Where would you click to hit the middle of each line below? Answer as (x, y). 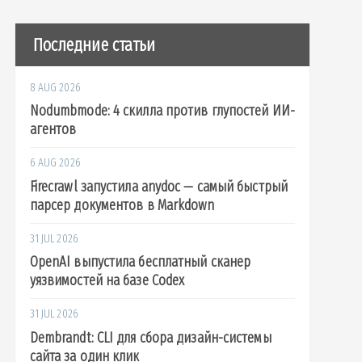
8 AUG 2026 (55, 87)
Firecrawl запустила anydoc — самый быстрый (158, 186)
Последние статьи (94, 44)
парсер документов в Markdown (122, 205)
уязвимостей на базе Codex (107, 281)
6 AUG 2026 (55, 163)
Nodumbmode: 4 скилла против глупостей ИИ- (162, 111)
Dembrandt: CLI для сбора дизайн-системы (150, 338)
